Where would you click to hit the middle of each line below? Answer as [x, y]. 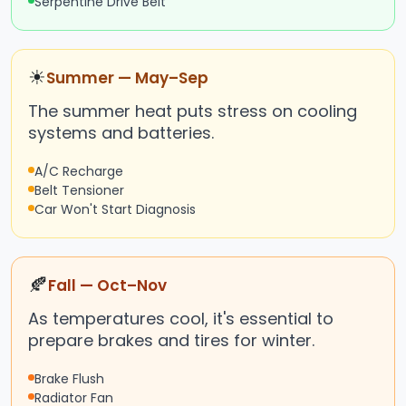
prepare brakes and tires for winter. [171, 341]
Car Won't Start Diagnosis [115, 210]
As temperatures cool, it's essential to [181, 319]
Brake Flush [69, 379]
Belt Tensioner [79, 191]
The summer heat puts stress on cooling [193, 111]
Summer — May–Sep [127, 78]
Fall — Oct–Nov [107, 286]
